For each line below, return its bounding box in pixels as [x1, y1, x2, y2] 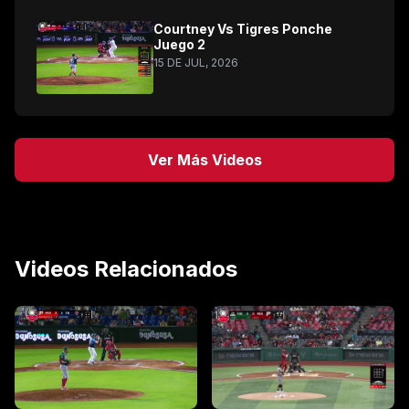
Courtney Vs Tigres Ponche [153, 21, 332, 37]
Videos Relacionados [15, 256, 237, 282]
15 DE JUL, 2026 [153, 56, 238, 69]
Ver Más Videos [147, 151, 262, 169]
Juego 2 [153, 37, 205, 52]
